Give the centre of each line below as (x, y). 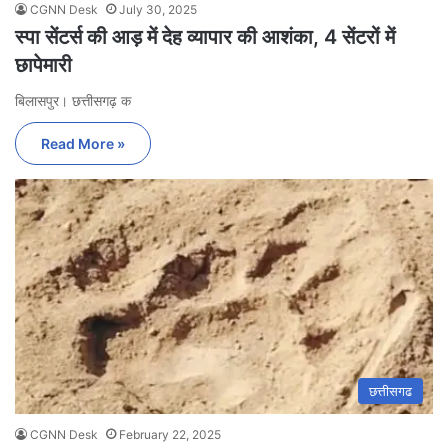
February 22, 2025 (170, 435)
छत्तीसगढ (390, 391)
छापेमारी (43, 64)
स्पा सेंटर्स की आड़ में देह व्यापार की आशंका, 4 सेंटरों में (205, 36)
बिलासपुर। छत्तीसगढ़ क (73, 100)
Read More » (83, 143)
